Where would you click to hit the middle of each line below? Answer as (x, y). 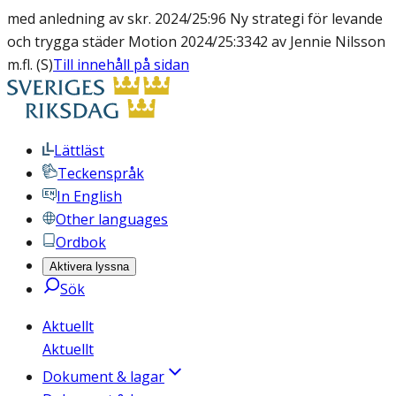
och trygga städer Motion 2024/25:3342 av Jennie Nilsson (196, 42)
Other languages (112, 219)
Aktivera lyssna (89, 267)
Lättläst (79, 150)
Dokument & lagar (103, 377)
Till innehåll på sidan (121, 65)
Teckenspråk (101, 173)
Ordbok (81, 242)
